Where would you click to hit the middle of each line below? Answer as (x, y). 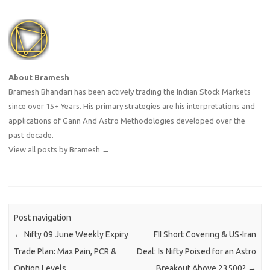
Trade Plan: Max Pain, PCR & (66, 252)
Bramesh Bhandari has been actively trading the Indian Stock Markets (130, 92)
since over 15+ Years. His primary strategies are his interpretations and (132, 106)
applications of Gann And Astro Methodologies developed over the (127, 121)
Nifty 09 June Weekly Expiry (76, 235)
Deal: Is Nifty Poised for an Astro (196, 252)
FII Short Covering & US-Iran (205, 235)
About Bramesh (39, 77)
